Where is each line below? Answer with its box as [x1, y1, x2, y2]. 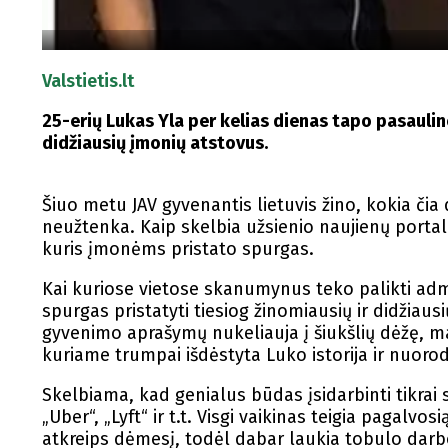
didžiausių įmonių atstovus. [42, 132, 268, 154]
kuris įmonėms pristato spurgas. [42, 238, 314, 260]
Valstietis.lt [42, 70, 134, 92]
